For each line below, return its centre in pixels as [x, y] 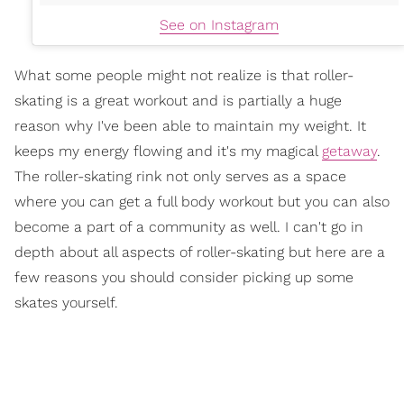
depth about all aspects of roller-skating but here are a [200, 252]
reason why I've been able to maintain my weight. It [190, 126]
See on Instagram [219, 25]
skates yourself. [66, 303]
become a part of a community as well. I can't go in [189, 227]
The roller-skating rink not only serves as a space [180, 177]
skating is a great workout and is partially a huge [178, 101]
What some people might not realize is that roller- [184, 76]
